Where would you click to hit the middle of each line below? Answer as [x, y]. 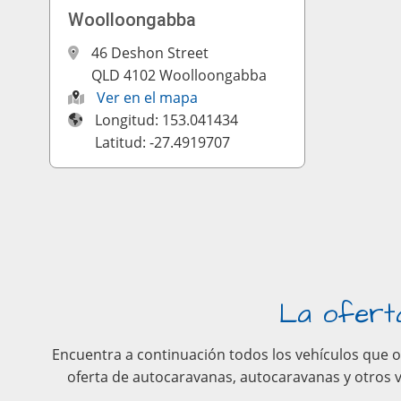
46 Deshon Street [150, 53]
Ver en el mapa [148, 98]
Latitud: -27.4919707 [163, 142]
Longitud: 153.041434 [167, 120]
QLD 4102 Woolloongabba [179, 75]
